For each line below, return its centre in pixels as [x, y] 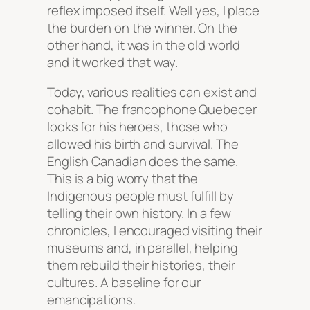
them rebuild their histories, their [141, 265]
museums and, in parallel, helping [143, 248]
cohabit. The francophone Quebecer [152, 110]
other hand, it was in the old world [144, 45]
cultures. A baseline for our [124, 283]
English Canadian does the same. [143, 162]
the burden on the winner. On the [142, 27]
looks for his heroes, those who [137, 127]
